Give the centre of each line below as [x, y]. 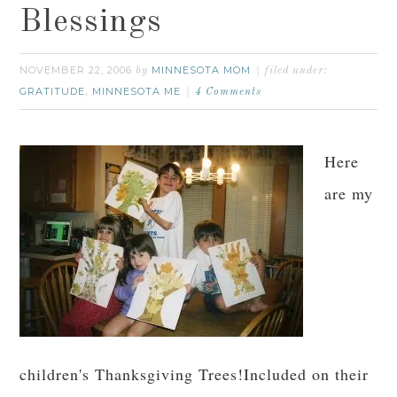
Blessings [91, 23]
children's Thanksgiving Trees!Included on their [195, 374]
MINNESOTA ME [137, 91]
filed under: [296, 71]
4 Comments [229, 92]
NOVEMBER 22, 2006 [76, 70]
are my [349, 193]
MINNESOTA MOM [202, 70]
